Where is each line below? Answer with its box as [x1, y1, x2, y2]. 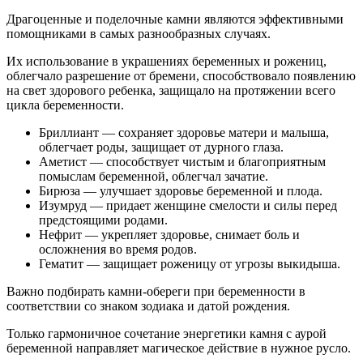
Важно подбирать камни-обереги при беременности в [6, 284, 305, 299]
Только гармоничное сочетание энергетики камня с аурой [6, 327, 327, 341]
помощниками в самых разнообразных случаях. [6, 27, 271, 41]
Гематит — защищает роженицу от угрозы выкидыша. [39, 257, 340, 271]
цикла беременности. [6, 98, 124, 113]
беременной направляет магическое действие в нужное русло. [6, 341, 351, 356]
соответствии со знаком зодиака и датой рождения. [6, 299, 290, 314]
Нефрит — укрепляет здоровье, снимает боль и [39, 228, 300, 242]
